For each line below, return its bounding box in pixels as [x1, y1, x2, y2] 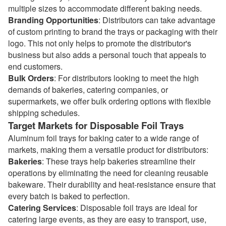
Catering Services [8, 202, 76, 213]
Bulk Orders [8, 72, 54, 84]
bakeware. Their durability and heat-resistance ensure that [8, 179, 215, 190]
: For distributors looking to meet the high [54, 72, 199, 84]
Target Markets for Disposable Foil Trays [8, 119, 184, 132]
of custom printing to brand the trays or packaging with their [8, 26, 217, 37]
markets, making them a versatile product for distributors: [8, 144, 208, 155]
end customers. [8, 61, 63, 72]
